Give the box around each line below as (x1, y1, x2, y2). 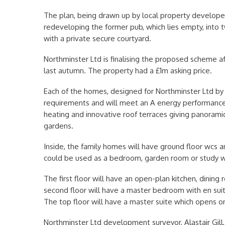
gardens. (44, 121, 73, 131)
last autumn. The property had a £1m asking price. (44, 66, 212, 75)
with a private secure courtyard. (44, 34, 151, 43)
